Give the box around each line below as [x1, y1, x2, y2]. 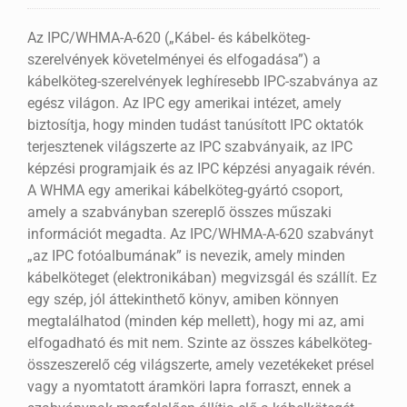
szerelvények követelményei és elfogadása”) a [26, 51, 321, 69]
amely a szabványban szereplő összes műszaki [26, 203, 332, 222]
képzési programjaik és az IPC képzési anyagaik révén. [26, 160, 375, 178]
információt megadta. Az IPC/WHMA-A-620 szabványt [26, 225, 373, 243]
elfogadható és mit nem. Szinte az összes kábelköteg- [26, 334, 372, 352]
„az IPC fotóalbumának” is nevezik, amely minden [26, 247, 345, 265]
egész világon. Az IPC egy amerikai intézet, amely [26, 94, 342, 113]
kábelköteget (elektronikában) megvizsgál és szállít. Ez [26, 269, 377, 287]
